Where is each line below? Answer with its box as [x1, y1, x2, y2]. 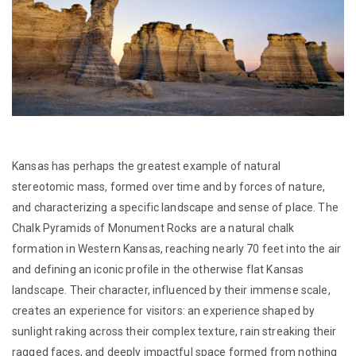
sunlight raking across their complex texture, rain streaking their [12, 324, 337, 338]
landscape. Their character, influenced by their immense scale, [12, 283, 331, 296]
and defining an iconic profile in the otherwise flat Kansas [12, 262, 304, 276]
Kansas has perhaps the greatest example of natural [12, 159, 281, 172]
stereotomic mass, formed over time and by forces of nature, [12, 180, 326, 193]
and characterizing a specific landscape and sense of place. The [12, 200, 339, 214]
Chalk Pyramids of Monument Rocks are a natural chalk [12, 221, 295, 234]
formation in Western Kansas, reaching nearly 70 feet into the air [12, 242, 342, 255]
